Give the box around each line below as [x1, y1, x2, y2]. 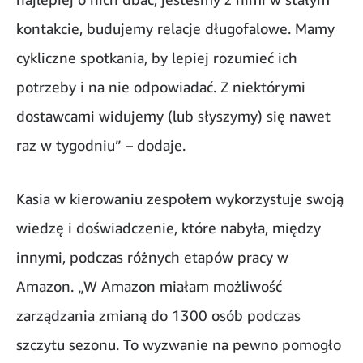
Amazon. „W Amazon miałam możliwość [16, 277, 282, 296]
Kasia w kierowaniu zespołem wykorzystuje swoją [16, 190, 344, 208]
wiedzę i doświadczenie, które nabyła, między [16, 219, 321, 237]
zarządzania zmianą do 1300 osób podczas [16, 306, 301, 325]
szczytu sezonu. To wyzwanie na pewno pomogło [16, 335, 341, 354]
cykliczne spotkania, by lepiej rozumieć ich [16, 49, 297, 67]
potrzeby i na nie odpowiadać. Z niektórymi [16, 78, 305, 96]
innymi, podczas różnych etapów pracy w [16, 248, 288, 267]
